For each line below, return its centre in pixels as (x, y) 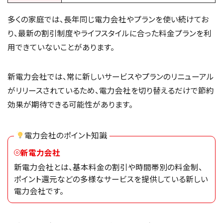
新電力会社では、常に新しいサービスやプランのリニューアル (111, 76)
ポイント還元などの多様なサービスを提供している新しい (111, 179)
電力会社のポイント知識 (66, 135)
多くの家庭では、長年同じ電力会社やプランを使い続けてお (108, 19)
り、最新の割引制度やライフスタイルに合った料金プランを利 (110, 33)
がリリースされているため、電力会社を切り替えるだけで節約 (111, 90)
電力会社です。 (39, 191)
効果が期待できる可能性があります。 (70, 104)
